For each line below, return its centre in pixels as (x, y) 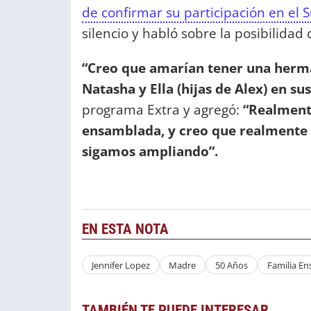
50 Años (231, 265)
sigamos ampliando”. (150, 151)
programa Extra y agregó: (162, 109)
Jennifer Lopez (120, 265)
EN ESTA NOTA (125, 229)
